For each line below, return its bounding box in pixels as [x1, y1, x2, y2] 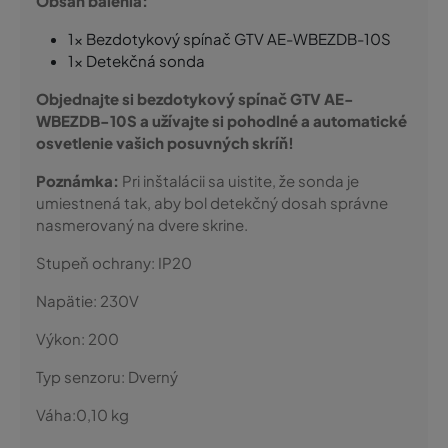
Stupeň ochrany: [36, 253, 158, 272]
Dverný [128, 367, 178, 386]
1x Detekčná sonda [68, 51, 205, 70]
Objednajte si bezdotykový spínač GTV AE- [36, 89, 354, 108]
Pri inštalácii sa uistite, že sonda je [119, 171, 359, 190]
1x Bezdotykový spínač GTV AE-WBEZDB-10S [68, 29, 391, 48]
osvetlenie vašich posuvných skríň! [36, 133, 294, 152]
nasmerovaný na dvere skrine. [36, 215, 248, 234]
